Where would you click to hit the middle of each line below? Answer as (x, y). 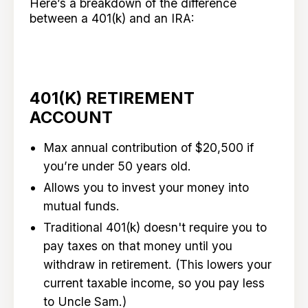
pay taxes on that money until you (137, 246)
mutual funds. (83, 206)
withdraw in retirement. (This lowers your (157, 264)
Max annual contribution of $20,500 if (148, 148)
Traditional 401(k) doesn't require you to (155, 227)
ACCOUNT (71, 118)
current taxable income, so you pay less (154, 283)
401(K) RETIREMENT (112, 98)
